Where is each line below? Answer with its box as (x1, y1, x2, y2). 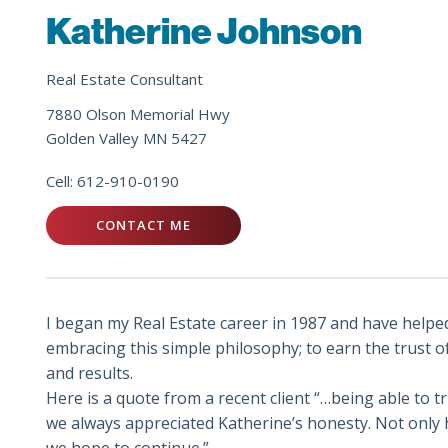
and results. (46, 362, 134, 385)
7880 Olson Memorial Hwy (46, 103, 231, 124)
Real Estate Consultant (46, 69, 204, 90)
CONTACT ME (96, 216, 192, 235)
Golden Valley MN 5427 (46, 127, 208, 148)
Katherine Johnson (46, 10, 363, 54)
